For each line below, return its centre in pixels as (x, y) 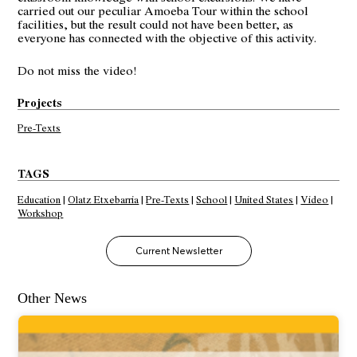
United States (264, 199)
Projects (40, 102)
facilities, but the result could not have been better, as (156, 23)
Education (39, 199)
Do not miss (51, 69)
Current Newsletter (178, 250)
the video (109, 69)
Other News (53, 298)
